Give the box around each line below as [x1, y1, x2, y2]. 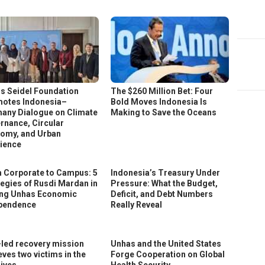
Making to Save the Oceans [111, 108, 217, 118]
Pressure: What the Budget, [111, 179, 218, 189]
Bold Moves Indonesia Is [111, 97, 208, 107]
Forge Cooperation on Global [111, 250, 225, 260]
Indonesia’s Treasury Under [111, 168, 221, 178]
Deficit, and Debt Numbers [111, 189, 214, 199]
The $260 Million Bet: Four [111, 86, 214, 96]
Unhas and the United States [111, 239, 222, 249]
